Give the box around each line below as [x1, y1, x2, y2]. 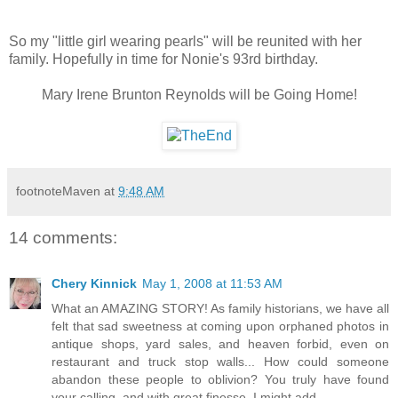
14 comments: [9, 228, 117, 248]
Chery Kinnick [52, 276, 137, 291]
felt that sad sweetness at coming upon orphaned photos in [52, 319, 389, 334]
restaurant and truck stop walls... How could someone [52, 354, 389, 370]
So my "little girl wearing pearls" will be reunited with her [9, 34, 362, 50]
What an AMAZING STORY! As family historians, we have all [52, 301, 389, 316]
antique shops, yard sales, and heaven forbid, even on [52, 337, 389, 352]
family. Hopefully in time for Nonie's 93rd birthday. [9, 52, 318, 68]
